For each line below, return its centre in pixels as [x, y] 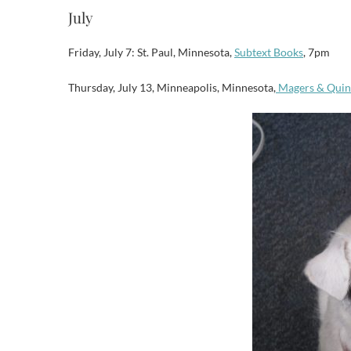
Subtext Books [269, 52]
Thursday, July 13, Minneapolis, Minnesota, [172, 87]
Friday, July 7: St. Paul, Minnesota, [151, 52]
